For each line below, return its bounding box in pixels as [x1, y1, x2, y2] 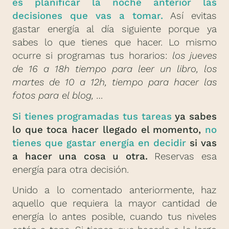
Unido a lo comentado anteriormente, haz [12, 185, 217, 196]
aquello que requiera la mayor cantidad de [12, 198, 217, 210]
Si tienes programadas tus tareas [12, 110, 172, 122]
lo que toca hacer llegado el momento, [12, 124, 205, 135]
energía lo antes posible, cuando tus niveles [12, 211, 217, 223]
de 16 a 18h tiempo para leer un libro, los [12, 63, 217, 75]
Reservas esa [147, 150, 217, 162]
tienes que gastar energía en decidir [12, 137, 186, 149]
